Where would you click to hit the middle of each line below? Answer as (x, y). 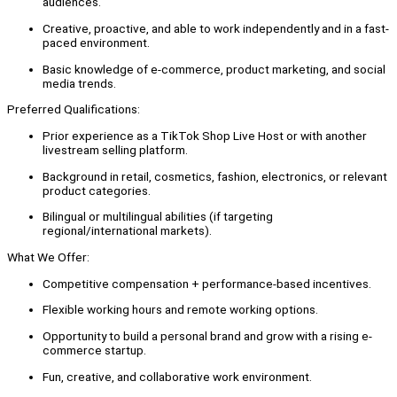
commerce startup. (94, 350)
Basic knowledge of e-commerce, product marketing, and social (214, 69)
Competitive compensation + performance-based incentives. (207, 283)
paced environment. (96, 42)
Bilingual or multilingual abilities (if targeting (158, 217)
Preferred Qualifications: (74, 109)
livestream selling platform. (115, 149)
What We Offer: (48, 257)
